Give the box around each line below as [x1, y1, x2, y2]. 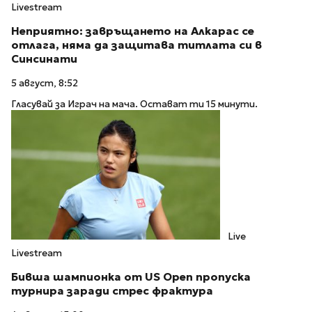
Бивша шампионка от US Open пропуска [11, 270, 251, 284]
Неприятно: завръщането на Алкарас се [11, 24, 254, 38]
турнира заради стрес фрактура [11, 284, 213, 298]
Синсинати [11, 52, 77, 65]
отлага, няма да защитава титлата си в [11, 38, 262, 52]
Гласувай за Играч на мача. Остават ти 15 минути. [11, 98, 258, 111]
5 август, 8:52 [11, 77, 78, 89]
